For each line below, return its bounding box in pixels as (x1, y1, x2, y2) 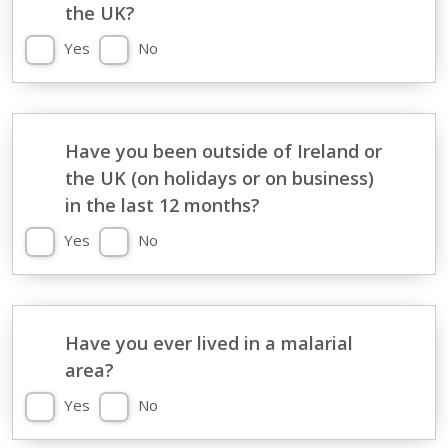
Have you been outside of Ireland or (64, 139, 382, 163)
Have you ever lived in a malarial (64, 331, 353, 355)
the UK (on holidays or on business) (64, 166, 374, 190)
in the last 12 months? (64, 193, 260, 217)
